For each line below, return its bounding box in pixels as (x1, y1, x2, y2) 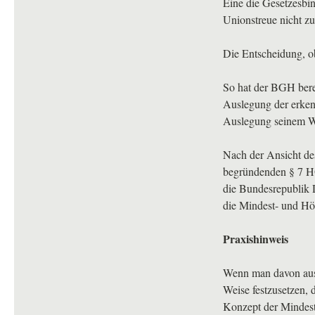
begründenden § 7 (223, 164, 306, 179)
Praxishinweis (223, 231, 288, 247)
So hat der (223, 79, 271, 94)
